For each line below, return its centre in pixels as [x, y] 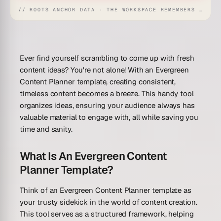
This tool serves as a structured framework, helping [107, 214]
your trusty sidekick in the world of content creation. [109, 202]
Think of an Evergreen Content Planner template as [106, 190]
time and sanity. [46, 129]
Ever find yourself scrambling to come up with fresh [107, 58]
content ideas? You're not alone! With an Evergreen [104, 70]
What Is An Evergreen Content [93, 156]
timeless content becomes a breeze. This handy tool [107, 93]
